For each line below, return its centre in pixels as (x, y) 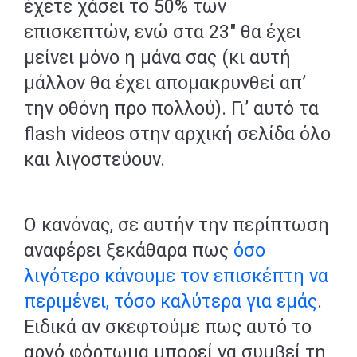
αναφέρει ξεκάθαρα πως (129, 250)
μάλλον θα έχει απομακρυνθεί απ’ (165, 83)
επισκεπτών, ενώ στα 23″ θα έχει (163, 32)
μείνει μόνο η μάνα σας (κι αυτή (157, 57)
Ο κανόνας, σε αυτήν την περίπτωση (177, 225)
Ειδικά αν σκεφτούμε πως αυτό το (168, 327)
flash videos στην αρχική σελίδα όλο (177, 134)
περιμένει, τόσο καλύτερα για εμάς (171, 301)
